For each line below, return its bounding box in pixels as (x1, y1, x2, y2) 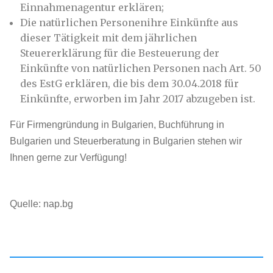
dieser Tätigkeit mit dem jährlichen (20, 32, 197, 44)
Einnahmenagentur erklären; (20, 1, 164, 13)
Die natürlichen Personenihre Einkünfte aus (20, 16, 238, 29)
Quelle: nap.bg (10, 199, 73, 209)
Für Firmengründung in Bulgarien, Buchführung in (10, 119, 224, 130)
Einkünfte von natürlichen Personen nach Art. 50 (20, 62, 261, 74)
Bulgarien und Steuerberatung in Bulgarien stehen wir (10, 136, 242, 146)
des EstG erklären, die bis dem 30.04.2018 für (20, 77, 239, 90)
